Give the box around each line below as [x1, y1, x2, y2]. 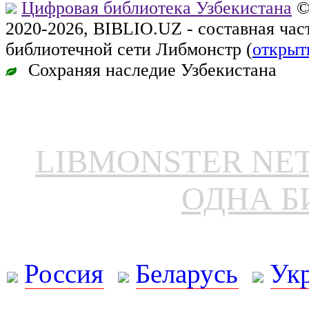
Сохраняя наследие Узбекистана [23, 59, 277, 80]
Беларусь [135, 258, 239, 288]
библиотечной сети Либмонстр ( [6, 39, 252, 59]
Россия [24, 258, 104, 288]
